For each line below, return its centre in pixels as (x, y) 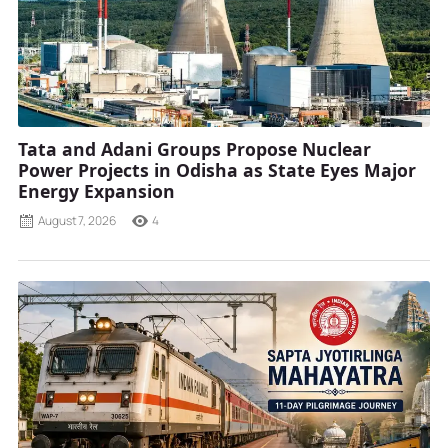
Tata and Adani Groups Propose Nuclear (194, 148)
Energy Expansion (96, 190)
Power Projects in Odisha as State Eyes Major (217, 169)
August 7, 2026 (77, 220)
